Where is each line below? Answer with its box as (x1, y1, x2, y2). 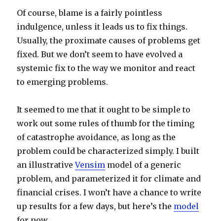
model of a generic (105, 160, 182, 170)
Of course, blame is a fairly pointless (17, 8, 163, 18)
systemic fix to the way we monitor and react (17, 63, 196, 73)
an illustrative (17, 160, 75, 170)
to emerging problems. (17, 77, 109, 87)
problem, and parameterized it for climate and (17, 174, 201, 184)
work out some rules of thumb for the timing (17, 118, 195, 128)
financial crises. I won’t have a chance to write (17, 187, 202, 197)
